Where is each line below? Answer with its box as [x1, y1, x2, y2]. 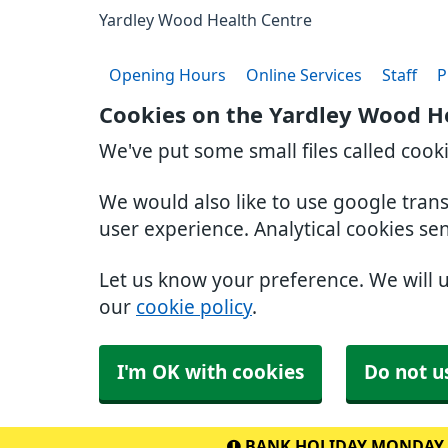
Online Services [246, 67, 362, 83]
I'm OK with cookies [117, 363, 304, 382]
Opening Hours [109, 67, 226, 83]
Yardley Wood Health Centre [99, 12, 312, 28]
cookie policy [136, 298, 252, 317]
